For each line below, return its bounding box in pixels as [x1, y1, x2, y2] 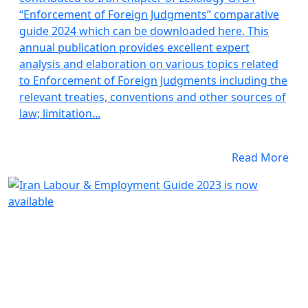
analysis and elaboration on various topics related [19, 56, 278, 71]
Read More [232, 150, 289, 165]
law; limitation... [19, 106, 100, 121]
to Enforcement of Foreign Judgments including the [19, 73, 287, 88]
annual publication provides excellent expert [19, 40, 250, 55]
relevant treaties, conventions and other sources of [19, 89, 286, 104]
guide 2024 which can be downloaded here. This [19, 23, 269, 38]
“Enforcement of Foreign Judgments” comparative [19, 7, 279, 22]
